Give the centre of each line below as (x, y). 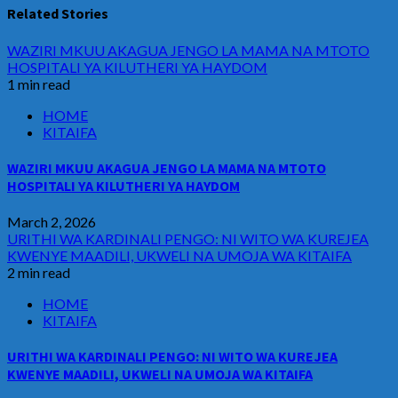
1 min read (39, 84)
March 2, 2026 (52, 222)
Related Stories (58, 14)
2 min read (39, 273)
